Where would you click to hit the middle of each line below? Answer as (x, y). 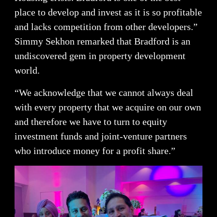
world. (27, 70)
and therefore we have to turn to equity (91, 122)
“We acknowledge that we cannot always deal (104, 93)
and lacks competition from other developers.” (106, 27)
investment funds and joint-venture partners (101, 136)
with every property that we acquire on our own (108, 107)
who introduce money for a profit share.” (95, 151)
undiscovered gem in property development (100, 56)
